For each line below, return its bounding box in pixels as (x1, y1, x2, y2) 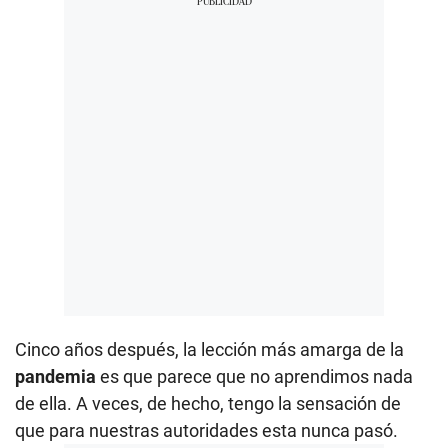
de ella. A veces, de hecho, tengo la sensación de (15, 392, 401, 414)
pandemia (15, 365, 100, 387)
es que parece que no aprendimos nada (100, 365, 413, 387)
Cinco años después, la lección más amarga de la (15, 338, 404, 360)
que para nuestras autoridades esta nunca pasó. (15, 419, 398, 441)
